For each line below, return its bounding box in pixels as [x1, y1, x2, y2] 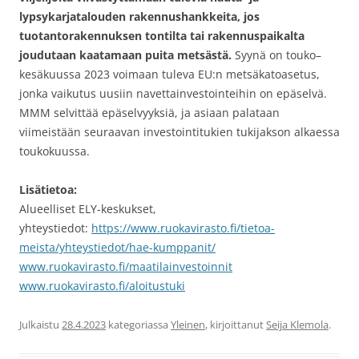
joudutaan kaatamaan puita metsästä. [19, 47, 232, 63]
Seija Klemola [266, 317, 329, 333]
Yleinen [171, 317, 205, 333]
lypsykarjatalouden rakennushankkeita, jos [19, 9, 260, 25]
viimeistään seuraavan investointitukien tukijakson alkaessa [19, 124, 340, 140]
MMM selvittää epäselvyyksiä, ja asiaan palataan [19, 105, 280, 121]
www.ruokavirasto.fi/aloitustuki [19, 278, 185, 294]
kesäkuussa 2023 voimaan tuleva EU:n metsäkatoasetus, [19, 67, 320, 83]
